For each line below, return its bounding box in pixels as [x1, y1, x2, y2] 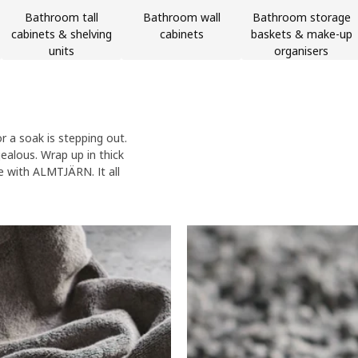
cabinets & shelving [11, 26, 112, 42]
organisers [274, 43, 328, 58]
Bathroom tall [25, 10, 98, 25]
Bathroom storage [252, 10, 351, 25]
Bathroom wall [142, 10, 221, 25]
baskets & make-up [250, 26, 352, 42]
